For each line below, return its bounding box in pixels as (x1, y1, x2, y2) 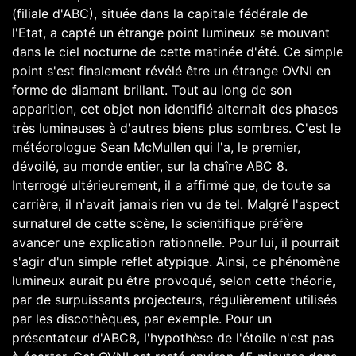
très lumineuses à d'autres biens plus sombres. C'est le (12, 120, 341, 136)
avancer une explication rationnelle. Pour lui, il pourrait (12, 234, 339, 250)
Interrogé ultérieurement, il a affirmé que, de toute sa (12, 177, 331, 193)
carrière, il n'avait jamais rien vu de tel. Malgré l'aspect (12, 196, 339, 212)
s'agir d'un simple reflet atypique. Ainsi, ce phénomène (12, 253, 340, 269)
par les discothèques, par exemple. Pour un (12, 311, 272, 327)
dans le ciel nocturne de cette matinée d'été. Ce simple (12, 44, 343, 60)
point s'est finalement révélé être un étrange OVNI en (12, 63, 331, 79)
